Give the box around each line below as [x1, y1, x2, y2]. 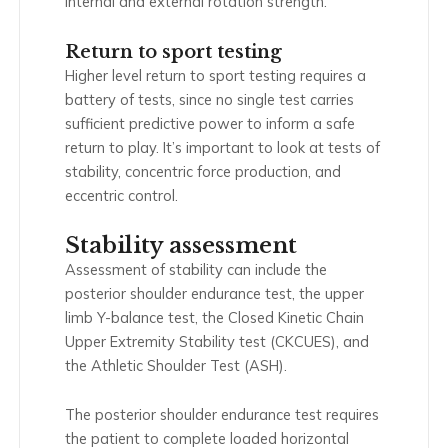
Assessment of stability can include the [65, 259, 327, 279]
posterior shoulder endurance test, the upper [65, 283, 364, 303]
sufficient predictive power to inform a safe [65, 114, 355, 134]
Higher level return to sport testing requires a [65, 66, 366, 86]
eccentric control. [65, 186, 178, 206]
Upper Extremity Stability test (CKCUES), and [65, 331, 369, 351]
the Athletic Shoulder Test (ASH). [65, 355, 287, 375]
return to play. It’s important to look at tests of [65, 138, 380, 158]
